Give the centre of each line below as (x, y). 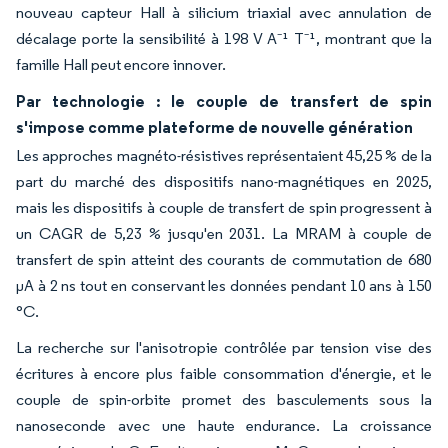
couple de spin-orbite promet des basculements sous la (224, 399)
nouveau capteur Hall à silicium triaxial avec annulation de (224, 12)
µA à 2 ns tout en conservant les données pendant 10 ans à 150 (224, 285)
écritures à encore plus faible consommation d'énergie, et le (224, 373)
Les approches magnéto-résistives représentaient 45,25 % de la (224, 155)
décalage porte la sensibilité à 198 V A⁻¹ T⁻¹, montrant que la (224, 38)
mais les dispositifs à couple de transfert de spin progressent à (224, 207)
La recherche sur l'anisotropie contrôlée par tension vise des (224, 347)
